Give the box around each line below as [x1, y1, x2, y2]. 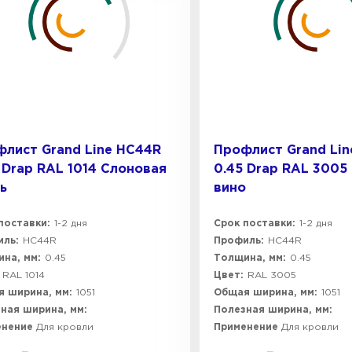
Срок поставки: [214, 219, 295, 228]
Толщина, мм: [214, 254, 286, 262]
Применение [214, 323, 281, 332]
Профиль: [214, 236, 264, 245]
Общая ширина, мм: [214, 288, 317, 297]
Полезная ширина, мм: [214, 306, 332, 314]
